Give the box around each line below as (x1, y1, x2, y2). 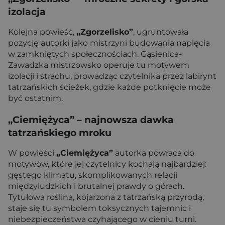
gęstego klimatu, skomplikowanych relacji (8, 170, 177, 180)
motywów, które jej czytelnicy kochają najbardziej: (8, 159, 206, 169)
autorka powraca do (113, 148, 194, 158)
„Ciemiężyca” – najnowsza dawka (8, 114, 174, 126)
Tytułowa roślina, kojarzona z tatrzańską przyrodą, (8, 192, 204, 202)
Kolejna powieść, (8, 27, 76, 37)
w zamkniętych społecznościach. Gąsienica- (8, 49, 182, 59)
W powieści (8, 148, 56, 158)
